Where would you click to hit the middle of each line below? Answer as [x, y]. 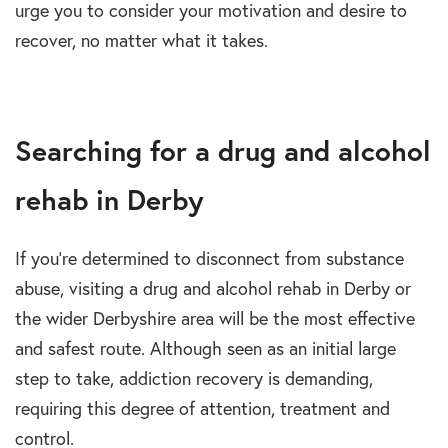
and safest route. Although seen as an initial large [205, 349]
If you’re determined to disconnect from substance [209, 259]
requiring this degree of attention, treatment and [202, 409]
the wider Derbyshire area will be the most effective [215, 319]
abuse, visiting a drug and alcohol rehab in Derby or [213, 289]
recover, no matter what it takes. [141, 41]
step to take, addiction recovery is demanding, [194, 379]
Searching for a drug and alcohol [223, 151]
